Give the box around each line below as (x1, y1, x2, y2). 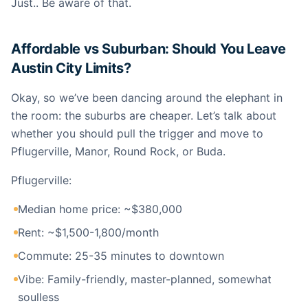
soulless (18, 290, 59, 304)
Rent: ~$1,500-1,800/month (18, 225, 159, 239)
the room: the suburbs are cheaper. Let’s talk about (11, 109, 276, 122)
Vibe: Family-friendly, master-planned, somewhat (18, 272, 272, 286)
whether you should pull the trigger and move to (11, 126, 263, 140)
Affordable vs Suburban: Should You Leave (11, 41, 287, 57)
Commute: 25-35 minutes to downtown (18, 249, 224, 263)
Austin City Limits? (11, 60, 131, 76)
